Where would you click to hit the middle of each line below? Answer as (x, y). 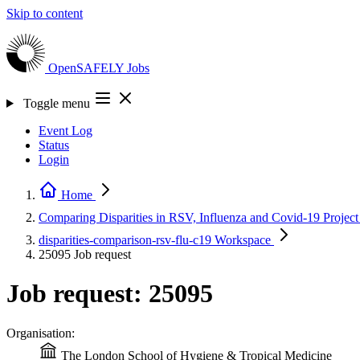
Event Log (65, 131)
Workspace (243, 240)
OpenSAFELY (88, 68)
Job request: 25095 (110, 294)
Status (54, 145)
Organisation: (41, 333)
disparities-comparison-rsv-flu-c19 (127, 240)
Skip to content (45, 13)
